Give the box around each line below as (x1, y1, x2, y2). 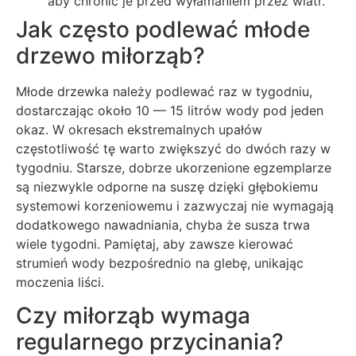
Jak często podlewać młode (16, 15, 310, 43)
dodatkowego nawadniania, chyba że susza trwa (16, 216, 310, 233)
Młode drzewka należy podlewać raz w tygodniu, (16, 83, 312, 99)
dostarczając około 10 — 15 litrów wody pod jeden (16, 102, 323, 118)
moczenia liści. (16, 273, 104, 290)
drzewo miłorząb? (16, 41, 205, 69)
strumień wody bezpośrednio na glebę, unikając (16, 254, 304, 271)
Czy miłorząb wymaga (16, 302, 250, 330)
